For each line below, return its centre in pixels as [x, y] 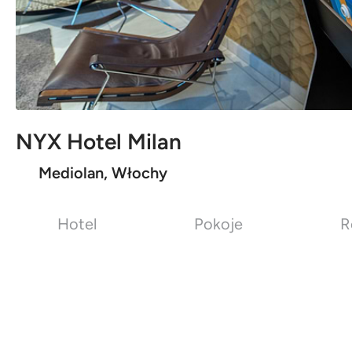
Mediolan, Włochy [103, 173]
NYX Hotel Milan [98, 141]
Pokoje [219, 224]
